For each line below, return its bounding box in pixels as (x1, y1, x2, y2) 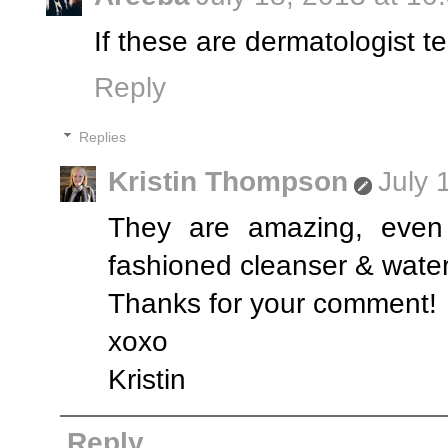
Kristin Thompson (107, 166, 348, 198)
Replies (79, 130, 127, 146)
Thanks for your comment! (107, 288, 437, 320)
